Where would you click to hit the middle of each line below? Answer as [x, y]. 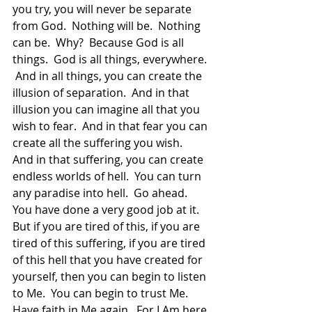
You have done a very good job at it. [110, 210]
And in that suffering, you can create [109, 159]
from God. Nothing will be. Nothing [108, 26]
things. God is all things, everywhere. [111, 59]
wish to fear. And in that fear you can [111, 126]
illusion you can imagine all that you [108, 109]
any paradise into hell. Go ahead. [103, 193]
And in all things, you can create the [109, 76]
